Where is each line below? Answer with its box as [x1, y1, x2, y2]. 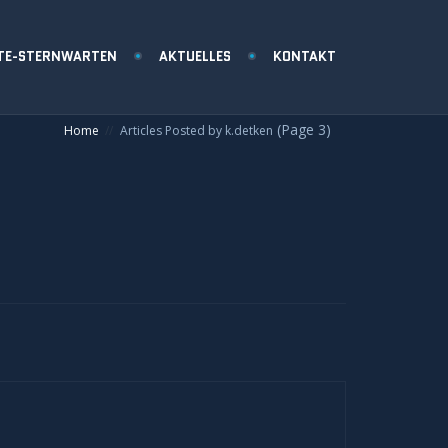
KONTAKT [273, 46, 336, 66]
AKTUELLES [159, 46, 231, 66]
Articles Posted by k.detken [120, 122, 273, 139]
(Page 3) [273, 120, 331, 139]
